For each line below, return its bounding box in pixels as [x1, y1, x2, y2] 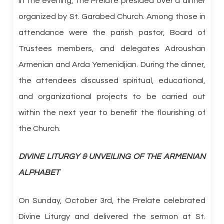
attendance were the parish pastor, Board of [18, 28, 206, 36]
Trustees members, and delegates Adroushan [18, 44, 206, 52]
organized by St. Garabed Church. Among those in [18, 12, 206, 20]
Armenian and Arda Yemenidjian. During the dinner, [18, 60, 206, 68]
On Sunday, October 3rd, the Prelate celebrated [18, 196, 206, 204]
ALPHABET [18, 168, 59, 176]
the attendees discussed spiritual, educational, [18, 76, 206, 84]
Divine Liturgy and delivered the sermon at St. [18, 212, 206, 220]
